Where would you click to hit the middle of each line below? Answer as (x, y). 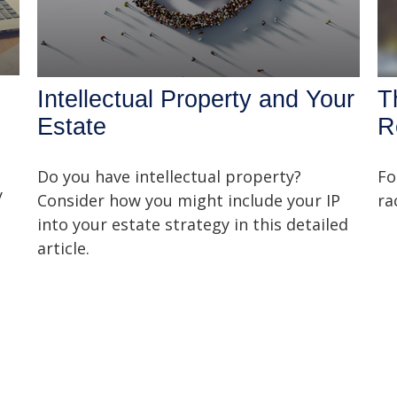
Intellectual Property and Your (196, 99)
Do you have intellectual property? (170, 176)
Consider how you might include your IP (189, 200)
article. (64, 248)
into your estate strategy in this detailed (193, 224)
